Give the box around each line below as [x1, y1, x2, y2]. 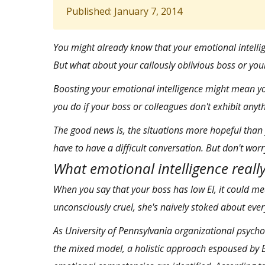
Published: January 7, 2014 [66, 5, 182, 18]
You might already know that [53, 41, 173, 54]
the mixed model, [53, 242, 127, 256]
